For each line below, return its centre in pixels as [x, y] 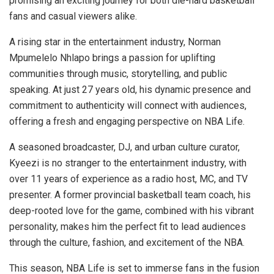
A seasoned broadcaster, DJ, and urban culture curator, [124, 147]
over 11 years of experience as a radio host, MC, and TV [128, 179]
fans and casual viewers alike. [73, 17]
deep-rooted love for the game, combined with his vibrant [131, 211]
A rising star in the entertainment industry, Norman [115, 42]
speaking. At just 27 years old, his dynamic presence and [130, 90]
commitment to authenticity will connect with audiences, [128, 106]
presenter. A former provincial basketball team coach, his [130, 195]
